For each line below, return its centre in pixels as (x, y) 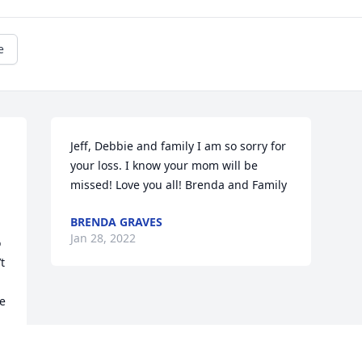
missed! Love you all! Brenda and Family (179, 185)
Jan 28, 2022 (103, 238)
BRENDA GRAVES (117, 222)
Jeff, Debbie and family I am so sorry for (179, 146)
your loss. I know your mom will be (164, 166)
